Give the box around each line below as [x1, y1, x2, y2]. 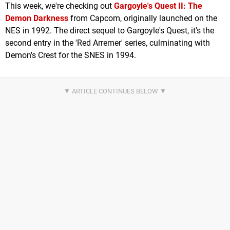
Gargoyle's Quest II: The [114, 1, 202, 11]
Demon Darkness [5, 13, 68, 24]
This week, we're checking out [5, 1, 114, 11]
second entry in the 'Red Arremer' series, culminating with [5, 38, 210, 48]
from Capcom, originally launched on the [68, 13, 217, 24]
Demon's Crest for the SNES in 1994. [5, 50, 136, 61]
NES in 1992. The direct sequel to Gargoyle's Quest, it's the [5, 26, 214, 36]
